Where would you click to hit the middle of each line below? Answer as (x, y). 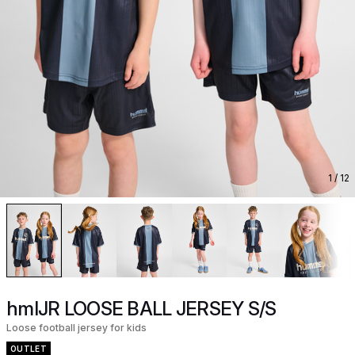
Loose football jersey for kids (76, 327)
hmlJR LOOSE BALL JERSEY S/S (141, 308)
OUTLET (29, 348)
